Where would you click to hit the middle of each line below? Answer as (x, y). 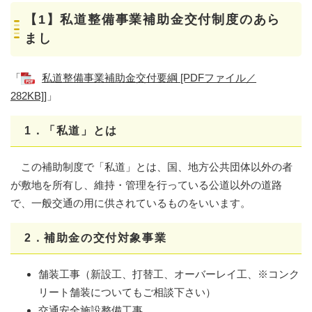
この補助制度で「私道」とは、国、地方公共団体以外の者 (151, 166)
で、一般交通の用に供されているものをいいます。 (131, 203)
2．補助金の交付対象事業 (96, 237)
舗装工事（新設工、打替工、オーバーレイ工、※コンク (169, 274)
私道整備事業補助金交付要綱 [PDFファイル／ (149, 77)
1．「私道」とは (71, 130)
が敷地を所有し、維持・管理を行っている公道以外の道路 (146, 185)
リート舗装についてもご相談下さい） (127, 292)
